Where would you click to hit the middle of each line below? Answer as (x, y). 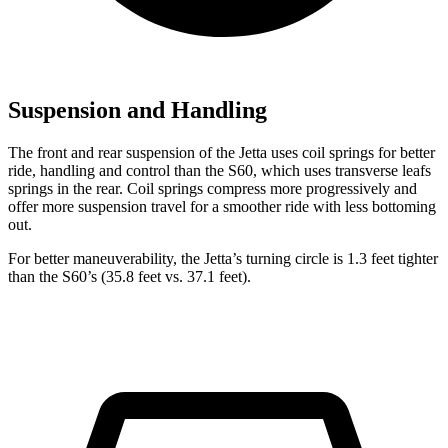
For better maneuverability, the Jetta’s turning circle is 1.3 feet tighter (223, 258)
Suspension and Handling (137, 109)
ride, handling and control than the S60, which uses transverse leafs (219, 170)
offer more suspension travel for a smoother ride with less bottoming (222, 206)
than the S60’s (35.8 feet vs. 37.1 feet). (129, 276)
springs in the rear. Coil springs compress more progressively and (212, 188)
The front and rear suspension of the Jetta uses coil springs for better (221, 152)
